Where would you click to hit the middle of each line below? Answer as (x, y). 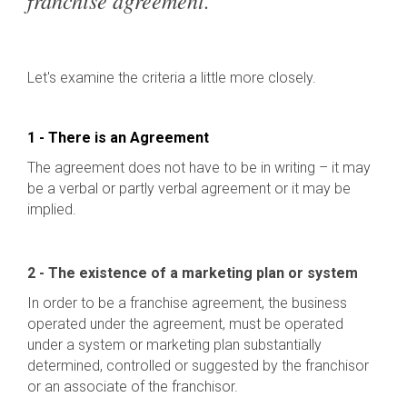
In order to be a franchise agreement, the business (187, 303)
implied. (52, 209)
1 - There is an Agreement (118, 138)
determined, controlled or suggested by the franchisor (198, 366)
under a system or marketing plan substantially (174, 345)
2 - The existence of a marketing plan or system (193, 273)
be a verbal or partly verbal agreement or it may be (189, 189)
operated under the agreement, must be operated (185, 324)
